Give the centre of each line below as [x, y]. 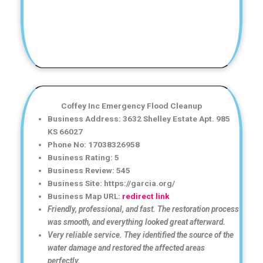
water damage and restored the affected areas [127, 247]
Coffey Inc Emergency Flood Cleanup [131, 105]
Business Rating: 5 [84, 157]
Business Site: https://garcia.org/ [112, 183]
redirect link [146, 196]
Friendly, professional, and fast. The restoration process [144, 209]
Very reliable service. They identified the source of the [141, 235]
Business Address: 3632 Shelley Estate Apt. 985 [139, 118]
